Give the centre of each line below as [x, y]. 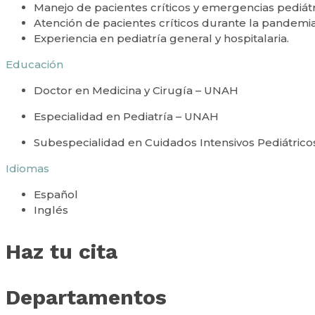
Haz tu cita [62, 251]
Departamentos [86, 297]
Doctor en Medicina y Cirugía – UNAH [136, 90]
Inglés [51, 210]
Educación [34, 64]
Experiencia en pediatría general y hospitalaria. [161, 38]
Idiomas [27, 168]
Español [57, 194]
